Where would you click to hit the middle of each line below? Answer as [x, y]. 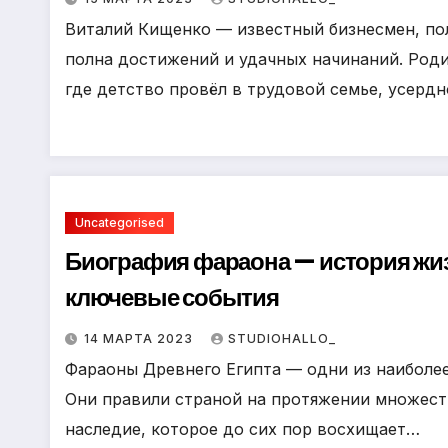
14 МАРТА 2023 [140, 338]
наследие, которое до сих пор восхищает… [242, 429]
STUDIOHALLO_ [282, 338]
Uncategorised [119, 222]
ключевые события [172, 297]
